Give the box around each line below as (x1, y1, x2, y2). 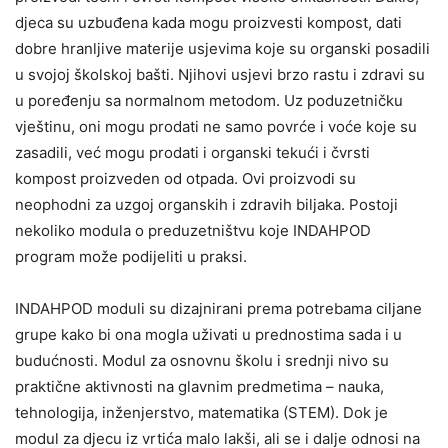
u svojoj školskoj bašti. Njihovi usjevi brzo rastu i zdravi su (15, 64, 425, 84)
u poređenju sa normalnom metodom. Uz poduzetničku (15, 90, 403, 110)
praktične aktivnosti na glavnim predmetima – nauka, (15, 376, 384, 396)
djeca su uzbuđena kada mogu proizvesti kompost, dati (15, 12, 402, 32)
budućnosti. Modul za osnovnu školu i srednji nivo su (15, 350, 389, 370)
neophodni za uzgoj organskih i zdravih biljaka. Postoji (15, 194, 398, 214)
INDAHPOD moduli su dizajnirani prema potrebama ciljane (15, 298, 422, 318)
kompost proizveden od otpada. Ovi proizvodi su (15, 168, 356, 188)
